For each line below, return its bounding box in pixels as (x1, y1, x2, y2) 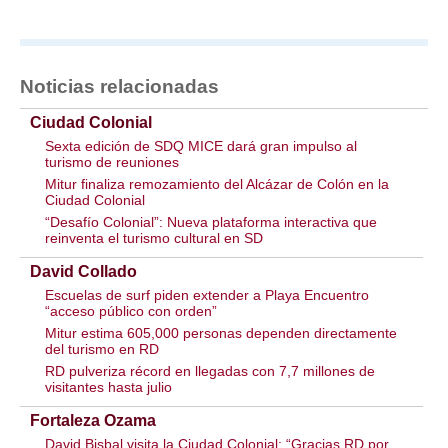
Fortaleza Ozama (30, 412, 156, 430)
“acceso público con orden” (45, 303, 217, 320)
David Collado (30, 263, 137, 281)
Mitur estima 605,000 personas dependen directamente (45, 325, 397, 342)
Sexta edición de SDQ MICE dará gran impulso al (45, 138, 357, 155)
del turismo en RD (45, 341, 159, 358)
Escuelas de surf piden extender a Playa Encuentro (45, 287, 369, 304)
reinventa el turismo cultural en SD (45, 230, 263, 247)
